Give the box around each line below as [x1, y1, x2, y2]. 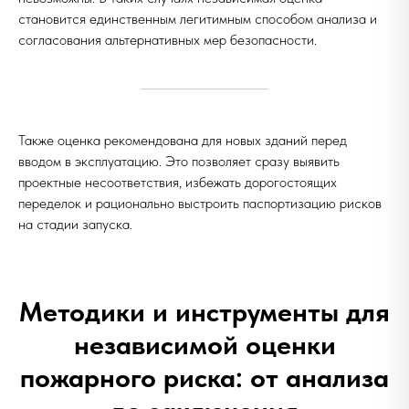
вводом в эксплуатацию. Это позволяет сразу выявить [18, 152, 340, 170]
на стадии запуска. [18, 215, 132, 233]
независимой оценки [73, 328, 336, 361]
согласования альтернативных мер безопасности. [18, 31, 317, 48]
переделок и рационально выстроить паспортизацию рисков [18, 194, 382, 212]
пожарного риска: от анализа [20, 361, 389, 393]
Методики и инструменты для [19, 295, 390, 328]
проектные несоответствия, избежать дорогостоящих [18, 173, 337, 191]
